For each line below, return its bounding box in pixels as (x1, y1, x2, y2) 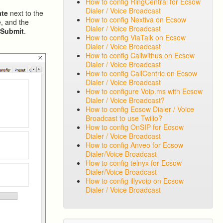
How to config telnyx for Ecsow (86, 158, 182, 168)
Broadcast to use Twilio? (86, 113, 163, 123)
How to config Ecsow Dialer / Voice (86, 104, 195, 114)
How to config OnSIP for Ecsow (86, 122, 184, 132)
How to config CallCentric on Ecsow (86, 68, 198, 78)
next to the (8, 8, 44, 18)
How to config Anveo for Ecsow (86, 140, 184, 150)
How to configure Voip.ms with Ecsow (86, 86, 203, 96)
